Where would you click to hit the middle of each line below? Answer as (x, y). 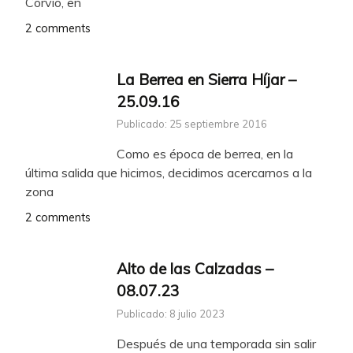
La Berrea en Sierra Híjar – (206, 79)
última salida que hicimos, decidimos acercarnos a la (169, 173)
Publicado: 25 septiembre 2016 (192, 124)
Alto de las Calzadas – (195, 269)
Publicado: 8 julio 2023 (171, 314)
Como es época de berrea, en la (205, 154)
